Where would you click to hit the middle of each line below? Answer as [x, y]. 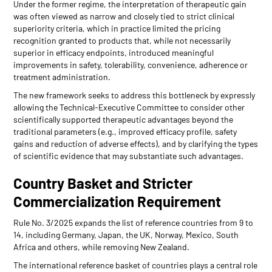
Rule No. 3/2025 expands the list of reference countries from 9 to [134, 222]
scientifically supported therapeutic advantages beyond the [124, 119]
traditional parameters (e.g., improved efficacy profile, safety [125, 131]
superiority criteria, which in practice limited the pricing [117, 28]
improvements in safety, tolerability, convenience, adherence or [131, 64]
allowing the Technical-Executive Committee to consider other [129, 107]
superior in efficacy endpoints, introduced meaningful [114, 52]
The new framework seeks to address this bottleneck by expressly [134, 95]
